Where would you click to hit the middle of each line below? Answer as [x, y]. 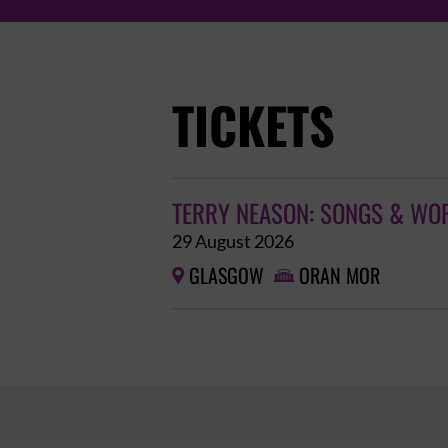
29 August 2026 [233, 241]
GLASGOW [226, 276]
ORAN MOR [339, 276]
